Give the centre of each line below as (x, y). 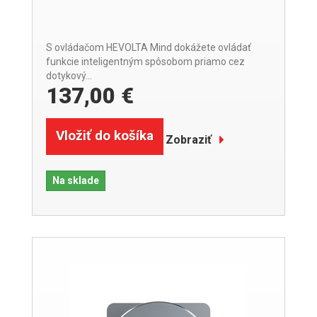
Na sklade (76, 180)
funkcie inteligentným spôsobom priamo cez (145, 62)
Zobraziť (189, 140)
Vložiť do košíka (105, 136)
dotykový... (69, 76)
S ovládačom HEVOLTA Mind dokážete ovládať (149, 47)
